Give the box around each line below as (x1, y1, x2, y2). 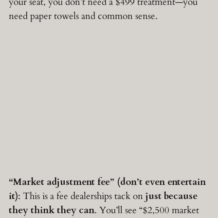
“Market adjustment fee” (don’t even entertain (9, 176, 206, 189)
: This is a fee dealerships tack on (18, 190, 145, 203)
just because (145, 190, 198, 203)
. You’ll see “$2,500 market (94, 204, 199, 217)
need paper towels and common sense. (9, 10, 158, 23)
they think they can (9, 204, 94, 217)
